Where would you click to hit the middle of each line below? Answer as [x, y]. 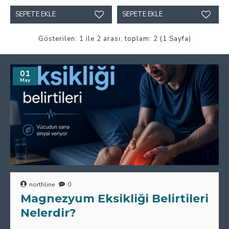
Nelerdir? [48, 213]
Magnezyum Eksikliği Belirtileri [114, 199]
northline [42, 185]
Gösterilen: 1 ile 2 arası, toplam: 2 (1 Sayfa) [114, 39]
